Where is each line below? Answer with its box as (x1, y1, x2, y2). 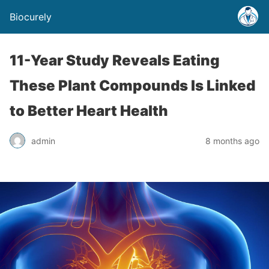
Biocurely (10, 11, 52, 23)
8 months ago (205, 135, 259, 146)
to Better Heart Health (10, 102, 168, 119)
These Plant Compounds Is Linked (10, 77, 255, 94)
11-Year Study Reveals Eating (10, 52, 220, 69)
